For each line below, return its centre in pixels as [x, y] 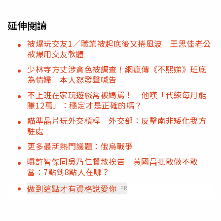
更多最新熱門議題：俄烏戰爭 [80, 146]
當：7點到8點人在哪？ [69, 172]
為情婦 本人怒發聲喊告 [72, 80]
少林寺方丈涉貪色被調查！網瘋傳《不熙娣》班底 [117, 69]
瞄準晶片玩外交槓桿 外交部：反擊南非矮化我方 [117, 121]
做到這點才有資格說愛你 [72, 189]
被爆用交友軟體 [56, 54]
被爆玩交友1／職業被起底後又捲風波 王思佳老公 [119, 44]
